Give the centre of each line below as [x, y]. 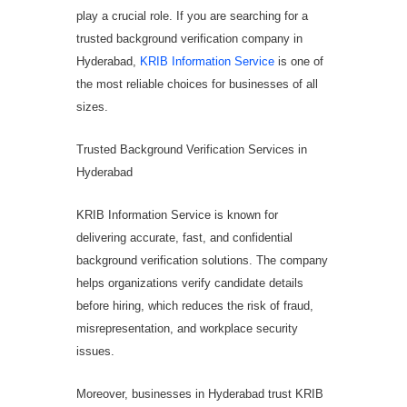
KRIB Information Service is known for [177, 214]
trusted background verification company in [189, 38]
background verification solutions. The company [202, 260]
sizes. [92, 106]
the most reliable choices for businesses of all [197, 84]
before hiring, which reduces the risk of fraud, [195, 305]
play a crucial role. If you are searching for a [192, 15]
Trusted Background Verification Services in [192, 149]
